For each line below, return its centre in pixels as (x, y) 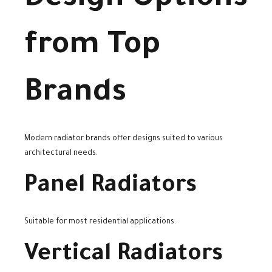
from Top (92, 47)
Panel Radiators (110, 187)
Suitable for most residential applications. (100, 222)
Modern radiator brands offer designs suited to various (124, 139)
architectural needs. (61, 154)
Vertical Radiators (124, 255)
